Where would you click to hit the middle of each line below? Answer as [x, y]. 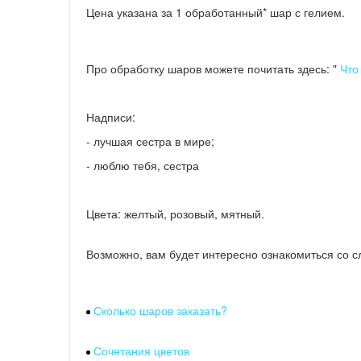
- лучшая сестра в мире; [150, 141]
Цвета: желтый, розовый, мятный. [175, 214]
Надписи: [111, 117]
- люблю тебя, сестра [143, 165]
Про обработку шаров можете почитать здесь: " [212, 68]
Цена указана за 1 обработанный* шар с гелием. [216, 12]
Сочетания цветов [141, 351]
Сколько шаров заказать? [159, 310]
